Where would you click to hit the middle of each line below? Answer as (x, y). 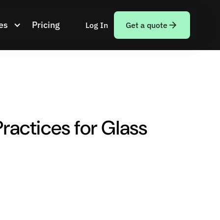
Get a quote (146, 25)
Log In (96, 25)
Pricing (46, 25)
